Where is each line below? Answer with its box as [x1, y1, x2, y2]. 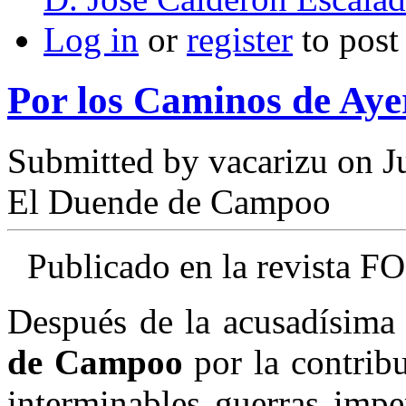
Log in [43, 20, 139, 60]
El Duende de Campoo [7, 182, 331, 221]
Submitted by [7, 141, 208, 180]
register [187, 20, 293, 60]
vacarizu [208, 141, 328, 180]
